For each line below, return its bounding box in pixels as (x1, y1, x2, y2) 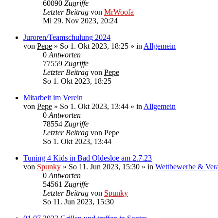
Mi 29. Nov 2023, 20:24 (43, 17, 118, 25)
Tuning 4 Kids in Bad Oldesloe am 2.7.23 (23, 154, 152, 162)
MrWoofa (104, 8, 134, 16)
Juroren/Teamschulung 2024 (23, 33, 110, 41)
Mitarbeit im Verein (23, 93, 83, 102)
